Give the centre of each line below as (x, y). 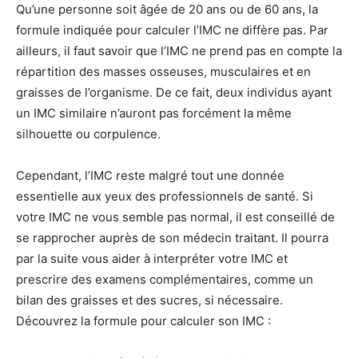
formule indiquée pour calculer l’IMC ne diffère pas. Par (172, 30)
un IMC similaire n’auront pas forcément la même (154, 113)
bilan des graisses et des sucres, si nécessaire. (149, 300)
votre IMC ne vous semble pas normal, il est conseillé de (175, 217)
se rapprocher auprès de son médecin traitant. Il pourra (172, 238)
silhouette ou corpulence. (88, 134)
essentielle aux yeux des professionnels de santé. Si (165, 197)
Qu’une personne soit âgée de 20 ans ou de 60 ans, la (167, 10)
